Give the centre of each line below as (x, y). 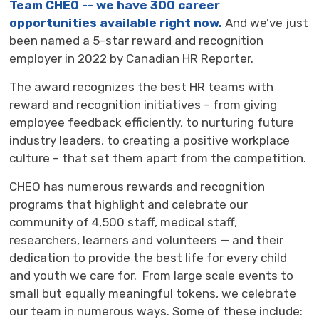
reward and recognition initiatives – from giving (143, 104)
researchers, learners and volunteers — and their (147, 240)
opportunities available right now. (116, 22)
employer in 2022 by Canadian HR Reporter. (132, 58)
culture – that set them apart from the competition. (158, 158)
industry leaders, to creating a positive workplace (150, 140)
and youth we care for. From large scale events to (152, 275)
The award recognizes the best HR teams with (142, 87)
